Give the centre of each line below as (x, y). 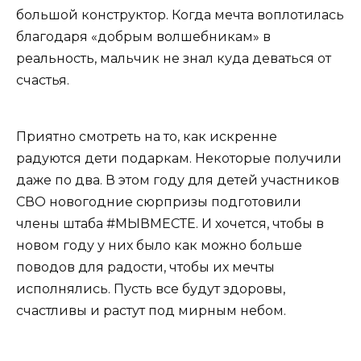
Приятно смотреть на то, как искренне (147, 137)
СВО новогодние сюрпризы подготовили (159, 202)
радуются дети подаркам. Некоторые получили (179, 159)
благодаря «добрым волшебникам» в (143, 37)
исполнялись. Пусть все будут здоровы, (151, 289)
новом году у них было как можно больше (159, 246)
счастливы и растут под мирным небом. (151, 311)
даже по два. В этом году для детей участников (178, 180)
